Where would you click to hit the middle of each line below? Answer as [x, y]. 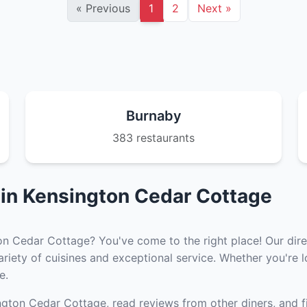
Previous [106, 8]
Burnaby [153, 116]
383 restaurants [153, 138]
